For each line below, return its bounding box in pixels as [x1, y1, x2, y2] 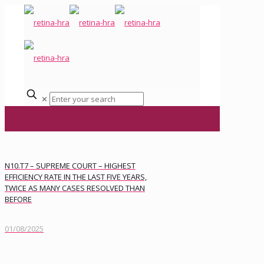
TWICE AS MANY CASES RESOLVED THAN [5, 183, 145, 194]
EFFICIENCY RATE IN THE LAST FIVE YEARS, [5, 171, 147, 183]
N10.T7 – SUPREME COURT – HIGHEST [5, 160, 136, 171]
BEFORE [5, 194, 32, 205]
